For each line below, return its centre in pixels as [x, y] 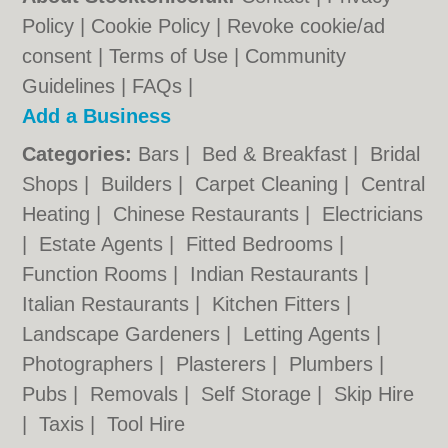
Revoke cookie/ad [306, 26]
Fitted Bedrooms [263, 244]
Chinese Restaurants [209, 214]
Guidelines [69, 86]
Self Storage [259, 394]
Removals [137, 394]
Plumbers [334, 364]
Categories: [77, 154]
